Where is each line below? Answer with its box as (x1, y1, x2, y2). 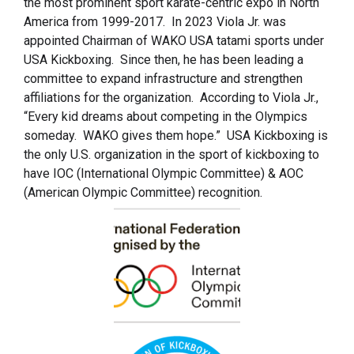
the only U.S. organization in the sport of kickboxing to (24, 146, 319, 162)
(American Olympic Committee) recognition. (24, 184, 265, 200)
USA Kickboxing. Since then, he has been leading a (24, 51, 303, 67)
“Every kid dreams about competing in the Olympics (24, 108, 307, 124)
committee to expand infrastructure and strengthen (24, 70, 303, 86)
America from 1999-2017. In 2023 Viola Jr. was (24, 13, 286, 29)
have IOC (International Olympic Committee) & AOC (24, 165, 303, 181)
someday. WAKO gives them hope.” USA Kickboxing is (24, 127, 328, 143)
